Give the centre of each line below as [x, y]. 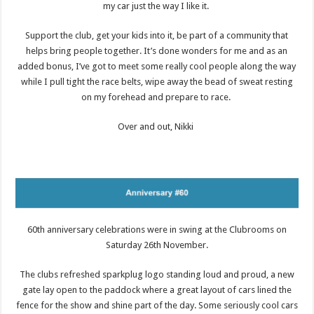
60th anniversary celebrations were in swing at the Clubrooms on [157, 229]
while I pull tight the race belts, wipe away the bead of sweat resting [157, 81]
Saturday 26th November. [157, 245]
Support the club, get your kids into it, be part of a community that [157, 35]
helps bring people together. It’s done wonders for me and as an [157, 50]
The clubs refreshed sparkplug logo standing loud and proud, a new [157, 274]
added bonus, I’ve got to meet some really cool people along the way [157, 66]
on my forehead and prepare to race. [157, 97]
